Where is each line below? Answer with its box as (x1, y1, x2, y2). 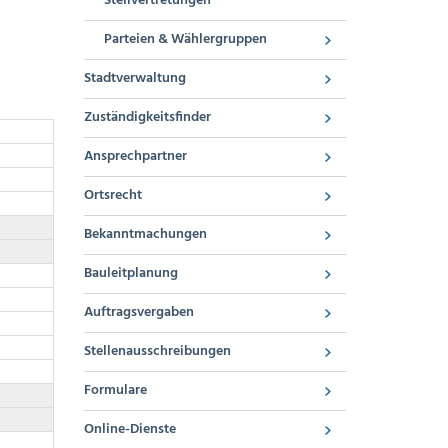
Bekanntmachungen (83, 223, 207, 246)
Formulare (83, 379, 147, 402)
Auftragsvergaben (83, 301, 194, 324)
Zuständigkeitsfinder (83, 106, 211, 129)
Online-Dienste (83, 418, 176, 441)
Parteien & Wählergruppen (103, 28, 267, 51)
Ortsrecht (83, 184, 142, 207)
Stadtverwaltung (83, 67, 186, 90)
